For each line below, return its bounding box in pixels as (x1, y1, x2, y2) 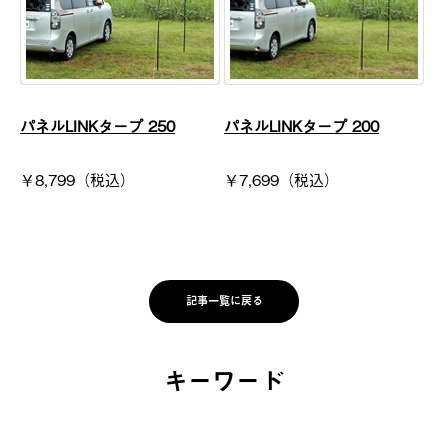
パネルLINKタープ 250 (20, 113, 175, 136)
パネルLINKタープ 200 (224, 113, 379, 136)
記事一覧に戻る (185, 292, 263, 310)
